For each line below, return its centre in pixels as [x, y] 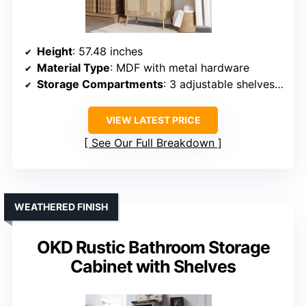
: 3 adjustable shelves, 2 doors [219, 84]
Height [55, 52]
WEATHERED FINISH [61, 207]
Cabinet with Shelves [153, 267]
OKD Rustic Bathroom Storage [153, 248]
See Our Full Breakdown [153, 143]
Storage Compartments [100, 84]
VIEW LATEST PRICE [153, 120]
